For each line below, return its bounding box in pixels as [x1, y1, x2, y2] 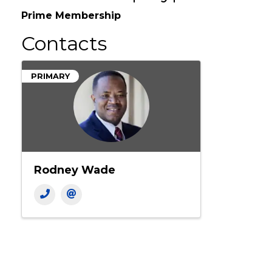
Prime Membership [21, 26, 121, 38]
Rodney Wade [34, 180, 115, 194]
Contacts [21, 48, 107, 72]
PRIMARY [31, 88, 70, 98]
